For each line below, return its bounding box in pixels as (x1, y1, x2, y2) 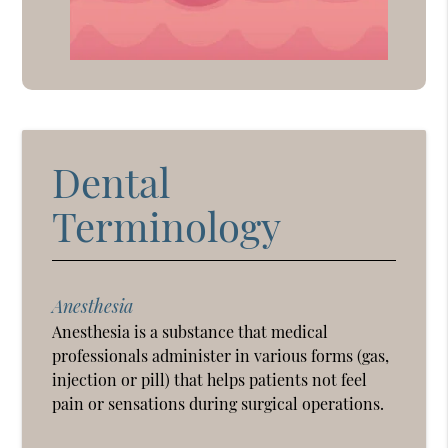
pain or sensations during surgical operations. (52, 393, 385, 415)
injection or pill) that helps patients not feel (52, 369, 368, 391)
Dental (52, 155, 171, 209)
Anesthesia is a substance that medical (52, 321, 329, 343)
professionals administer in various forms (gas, (52, 345, 390, 367)
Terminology (52, 199, 282, 253)
